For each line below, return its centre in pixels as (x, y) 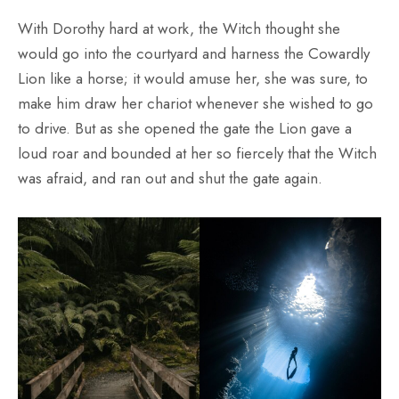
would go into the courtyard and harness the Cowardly (194, 53)
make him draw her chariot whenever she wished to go (195, 103)
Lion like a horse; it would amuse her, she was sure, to (193, 78)
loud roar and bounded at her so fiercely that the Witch (197, 153)
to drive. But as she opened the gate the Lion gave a (185, 128)
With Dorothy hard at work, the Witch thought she (179, 28)
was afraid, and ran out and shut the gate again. (170, 178)
